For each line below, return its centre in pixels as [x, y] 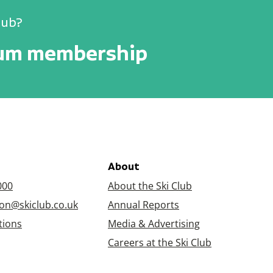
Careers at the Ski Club [160, 242]
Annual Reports [144, 204]
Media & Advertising [154, 223]
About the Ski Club [150, 186]
